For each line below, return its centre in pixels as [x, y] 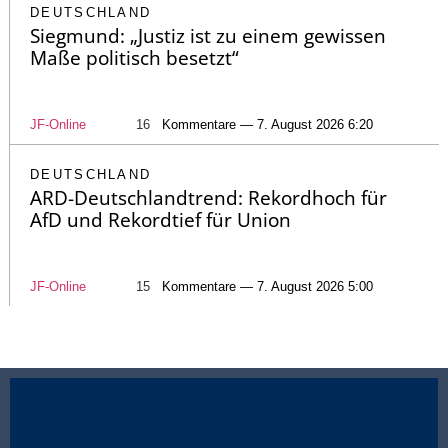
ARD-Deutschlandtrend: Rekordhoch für [208, 198]
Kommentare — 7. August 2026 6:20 [267, 125]
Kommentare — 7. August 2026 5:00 [267, 287]
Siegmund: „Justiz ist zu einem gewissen [208, 36]
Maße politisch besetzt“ [134, 58]
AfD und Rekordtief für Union [160, 220]
